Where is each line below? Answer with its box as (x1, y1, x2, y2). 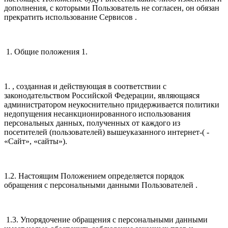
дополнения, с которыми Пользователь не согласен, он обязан (4, 4, 219, 13)
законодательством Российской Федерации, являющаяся (4, 91, 199, 100)
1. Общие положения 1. (4, 47, 88, 56)
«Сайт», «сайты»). (4, 137, 69, 146)
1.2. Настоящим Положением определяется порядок (4, 172, 184, 181)
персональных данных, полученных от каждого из (4, 119, 180, 128)
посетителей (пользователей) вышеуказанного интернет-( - (4, 128, 209, 137)
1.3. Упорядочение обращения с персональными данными (4, 215, 208, 224)
